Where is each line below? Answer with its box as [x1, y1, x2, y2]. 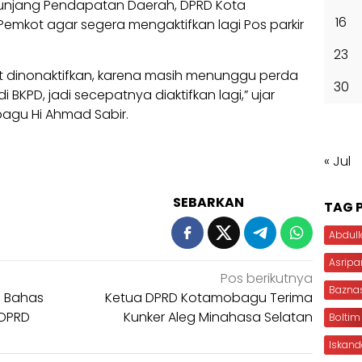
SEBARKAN [173, 192, 245, 212]
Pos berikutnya [221, 268, 314, 288]
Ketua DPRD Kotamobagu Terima [105, 288, 314, 307]
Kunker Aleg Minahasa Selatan [124, 307, 314, 326]
